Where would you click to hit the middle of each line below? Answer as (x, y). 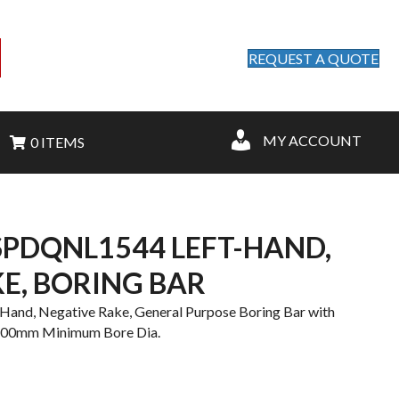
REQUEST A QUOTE (313, 58)
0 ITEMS (57, 142)
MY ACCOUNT (312, 140)
